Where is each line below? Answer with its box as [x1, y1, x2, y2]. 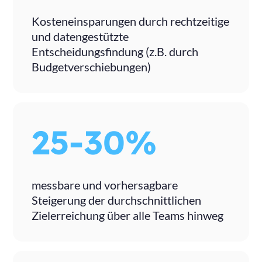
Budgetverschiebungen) [32, 59, 151, 74]
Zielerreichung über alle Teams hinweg [32, 208, 224, 222]
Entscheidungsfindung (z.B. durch [32, 44, 199, 58]
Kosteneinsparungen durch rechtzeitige [32, 13, 230, 28]
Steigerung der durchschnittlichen [32, 192, 202, 207]
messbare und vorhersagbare [32, 177, 178, 192]
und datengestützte [32, 29, 129, 43]
